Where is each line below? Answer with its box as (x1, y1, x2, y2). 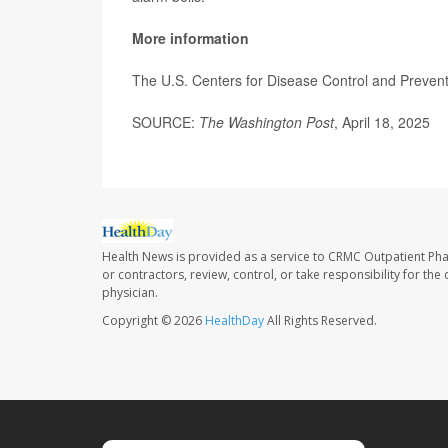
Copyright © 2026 (102, 312, 205, 330)
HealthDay (205, 312, 264, 330)
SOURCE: (132, 112, 199, 132)
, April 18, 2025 (334, 112, 430, 132)
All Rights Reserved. (264, 312, 377, 330)
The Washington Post (199, 112, 334, 132)
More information (132, 28, 249, 48)
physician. (102, 284, 158, 302)
